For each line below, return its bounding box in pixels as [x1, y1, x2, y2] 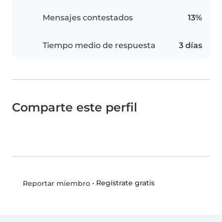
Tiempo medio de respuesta [43, 41, 156, 51]
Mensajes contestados [43, 13, 133, 23]
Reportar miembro [20, 179, 90, 188]
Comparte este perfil [12, 100, 137, 115]
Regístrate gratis [96, 178, 155, 188]
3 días [179, 41, 202, 51]
